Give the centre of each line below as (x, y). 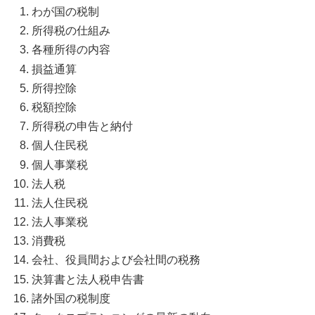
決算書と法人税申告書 (88, 279)
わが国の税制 (66, 12)
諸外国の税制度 (71, 298)
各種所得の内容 (71, 50)
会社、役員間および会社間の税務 (116, 260)
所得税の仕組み (71, 31)
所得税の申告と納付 (83, 127)
